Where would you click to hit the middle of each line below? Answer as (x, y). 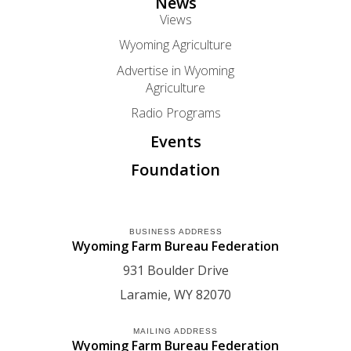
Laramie (144, 295)
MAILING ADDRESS (175, 331)
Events (175, 141)
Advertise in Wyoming (175, 70)
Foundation (175, 170)
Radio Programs (175, 113)
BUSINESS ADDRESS (175, 232)
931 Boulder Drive (175, 270)
